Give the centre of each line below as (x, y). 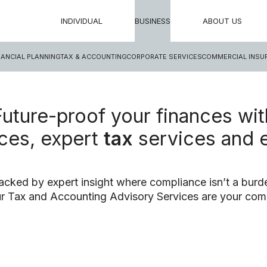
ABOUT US (222, 21)
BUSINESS (153, 21)
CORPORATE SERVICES (164, 57)
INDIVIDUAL (82, 21)
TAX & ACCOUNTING (93, 57)
